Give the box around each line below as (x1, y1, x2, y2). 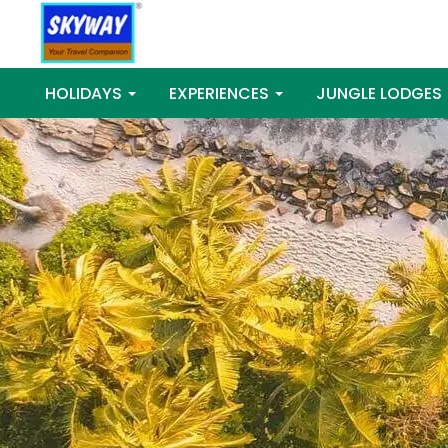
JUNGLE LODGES (316, 81, 442, 105)
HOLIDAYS (45, 81, 126, 105)
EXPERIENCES (169, 81, 273, 105)
